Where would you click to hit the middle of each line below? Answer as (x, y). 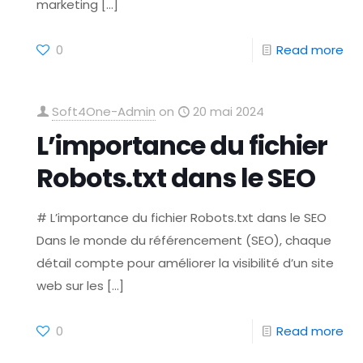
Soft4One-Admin (104, 111)
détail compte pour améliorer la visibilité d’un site (186, 263)
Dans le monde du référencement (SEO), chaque (184, 240)
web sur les (70, 286)
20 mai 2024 (229, 111)
